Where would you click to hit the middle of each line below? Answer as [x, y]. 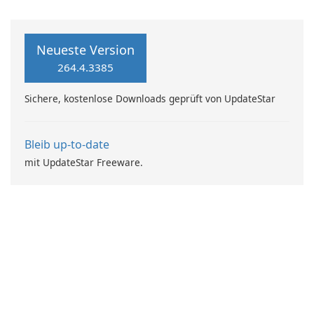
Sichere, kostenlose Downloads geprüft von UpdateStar [150, 98]
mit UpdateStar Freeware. [84, 162]
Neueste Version [86, 50]
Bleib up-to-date [67, 144]
